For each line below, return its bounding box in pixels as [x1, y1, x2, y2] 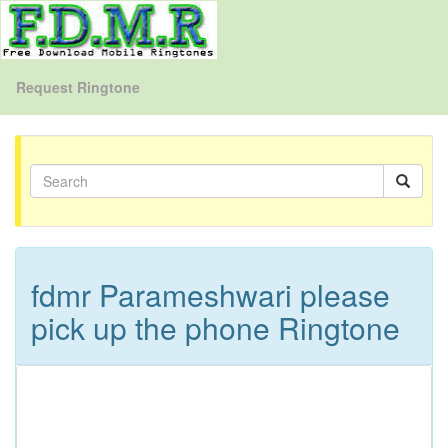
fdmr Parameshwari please [31, 273, 390, 316]
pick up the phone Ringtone [31, 306, 400, 349]
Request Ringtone [16, 76, 140, 97]
